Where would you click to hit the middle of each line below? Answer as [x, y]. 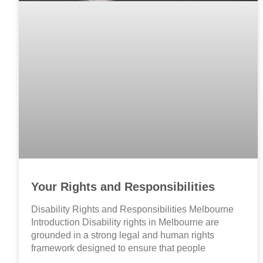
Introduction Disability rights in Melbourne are [125, 222]
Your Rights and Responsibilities [123, 187]
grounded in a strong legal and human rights [123, 235]
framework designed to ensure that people [118, 248]
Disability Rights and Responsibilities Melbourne [132, 210]
